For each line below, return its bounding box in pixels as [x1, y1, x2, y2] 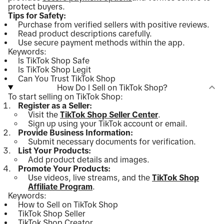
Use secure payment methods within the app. [18, 38, 185, 47]
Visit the [28, 110, 60, 119]
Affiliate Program [28, 182, 92, 191]
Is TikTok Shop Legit [18, 65, 91, 74]
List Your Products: [18, 146, 91, 155]
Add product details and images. [28, 155, 149, 164]
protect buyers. [8, 2, 65, 11]
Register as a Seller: [18, 101, 92, 110]
